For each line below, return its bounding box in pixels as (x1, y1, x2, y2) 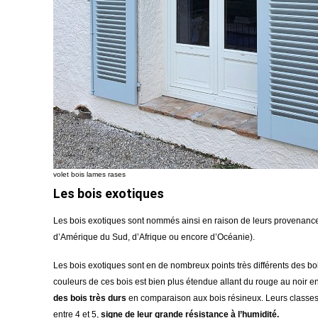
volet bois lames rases (53, 170, 126, 178)
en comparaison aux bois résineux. (126, 293, 265, 303)
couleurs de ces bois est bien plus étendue (53, 277, 218, 287)
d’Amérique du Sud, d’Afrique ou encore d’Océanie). (53, 232, 255, 242)
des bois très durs (53, 293, 126, 303)
